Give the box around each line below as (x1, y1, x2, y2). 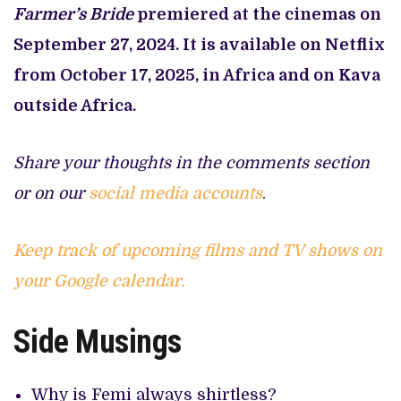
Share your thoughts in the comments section (13, 154, 370, 173)
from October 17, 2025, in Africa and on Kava (13, 66, 380, 85)
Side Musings (13, 323, 182, 362)
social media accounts (89, 184, 262, 203)
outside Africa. (13, 97, 136, 115)
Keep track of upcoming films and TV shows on (13, 242, 382, 260)
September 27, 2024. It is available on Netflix (13, 36, 385, 55)
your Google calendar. (13, 272, 184, 291)
